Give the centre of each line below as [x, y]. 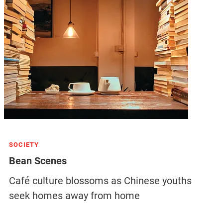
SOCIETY [24, 145]
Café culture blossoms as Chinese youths [100, 181]
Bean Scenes [38, 161]
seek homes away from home [74, 196]
